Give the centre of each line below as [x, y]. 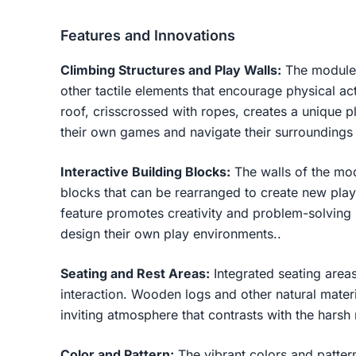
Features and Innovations [148, 35]
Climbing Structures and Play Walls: [171, 70]
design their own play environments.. [171, 233]
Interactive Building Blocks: [145, 171]
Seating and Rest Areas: [135, 273]
